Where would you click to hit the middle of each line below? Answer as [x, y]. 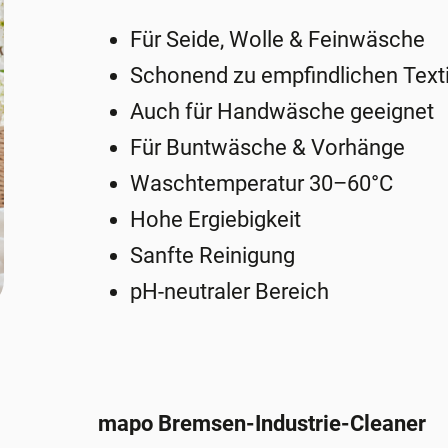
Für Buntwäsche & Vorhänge [268, 148]
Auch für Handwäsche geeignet [282, 112]
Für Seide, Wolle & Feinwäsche [278, 40]
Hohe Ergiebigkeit [216, 220]
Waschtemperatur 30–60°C [262, 184]
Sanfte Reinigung [213, 256]
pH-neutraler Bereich [230, 292]
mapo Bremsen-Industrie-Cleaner [262, 424]
